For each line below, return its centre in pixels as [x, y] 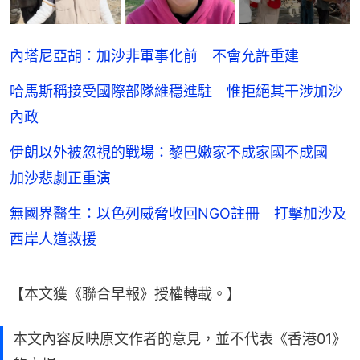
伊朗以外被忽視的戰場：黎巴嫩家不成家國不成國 [176, 152]
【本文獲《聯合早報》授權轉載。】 [125, 293]
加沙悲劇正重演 [60, 178]
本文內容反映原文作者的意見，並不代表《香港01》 [180, 338]
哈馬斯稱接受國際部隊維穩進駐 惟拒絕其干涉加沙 [176, 91]
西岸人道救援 [53, 239]
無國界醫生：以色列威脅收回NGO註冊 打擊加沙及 [178, 213]
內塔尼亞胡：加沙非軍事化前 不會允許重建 [154, 55]
